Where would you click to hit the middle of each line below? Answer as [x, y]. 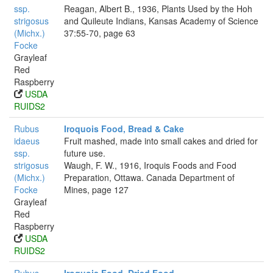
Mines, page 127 [96, 190]
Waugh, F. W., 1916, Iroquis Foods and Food [150, 165]
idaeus [27, 141]
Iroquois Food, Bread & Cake [124, 129]
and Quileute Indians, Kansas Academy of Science [161, 21]
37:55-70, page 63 [100, 33]
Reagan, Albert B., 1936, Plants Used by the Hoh [158, 9]
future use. [85, 153]
